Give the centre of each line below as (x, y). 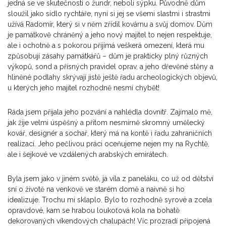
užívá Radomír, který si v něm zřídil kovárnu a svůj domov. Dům (110, 24)
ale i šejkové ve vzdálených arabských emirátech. (88, 154)
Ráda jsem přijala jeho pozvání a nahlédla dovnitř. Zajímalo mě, (110, 112)
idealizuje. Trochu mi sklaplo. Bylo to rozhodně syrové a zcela (110, 200)
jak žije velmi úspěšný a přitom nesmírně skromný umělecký (106, 122)
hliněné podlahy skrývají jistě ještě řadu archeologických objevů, (112, 77)
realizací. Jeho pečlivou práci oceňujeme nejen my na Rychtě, (108, 144)
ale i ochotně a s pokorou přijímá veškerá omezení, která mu (106, 45)
